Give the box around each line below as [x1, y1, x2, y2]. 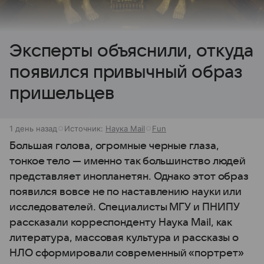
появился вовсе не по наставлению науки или [9, 186, 242, 197]
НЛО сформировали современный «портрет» [9, 247, 244, 259]
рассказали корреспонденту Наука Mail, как [9, 216, 232, 228]
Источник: [64, 123, 105, 133]
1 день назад [9, 123, 57, 133]
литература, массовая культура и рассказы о [9, 232, 239, 243]
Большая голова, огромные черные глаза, [9, 140, 219, 151]
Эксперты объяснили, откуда [9, 41, 254, 61]
